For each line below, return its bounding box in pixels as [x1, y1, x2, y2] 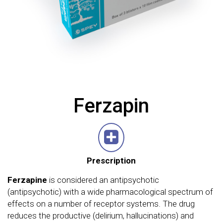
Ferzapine [7, 175, 47, 185]
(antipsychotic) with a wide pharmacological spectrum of [7, 187, 213, 197]
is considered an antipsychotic [47, 175, 159, 185]
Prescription [86, 156, 136, 166]
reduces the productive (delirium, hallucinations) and [7, 211, 194, 221]
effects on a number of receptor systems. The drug [7, 199, 195, 209]
